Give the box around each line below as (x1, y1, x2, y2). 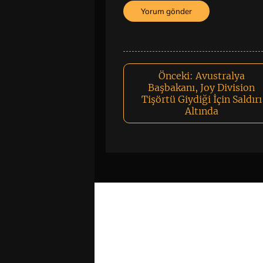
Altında (184, 104, 218, 117)
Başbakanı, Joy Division (148, 81, 255, 93)
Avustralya (195, 69, 245, 82)
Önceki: (158, 69, 193, 82)
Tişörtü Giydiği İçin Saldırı (141, 93, 262, 105)
